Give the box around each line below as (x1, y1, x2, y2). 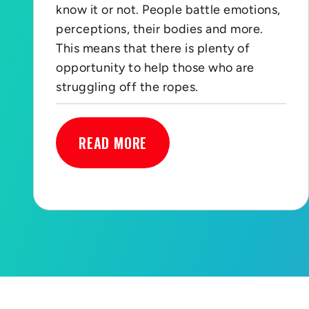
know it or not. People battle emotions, (56, 1, 281, 17)
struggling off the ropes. (56, 79, 199, 94)
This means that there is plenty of (56, 40, 250, 56)
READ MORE (79, 132, 148, 153)
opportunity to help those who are (56, 59, 255, 75)
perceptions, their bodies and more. (56, 21, 263, 37)
